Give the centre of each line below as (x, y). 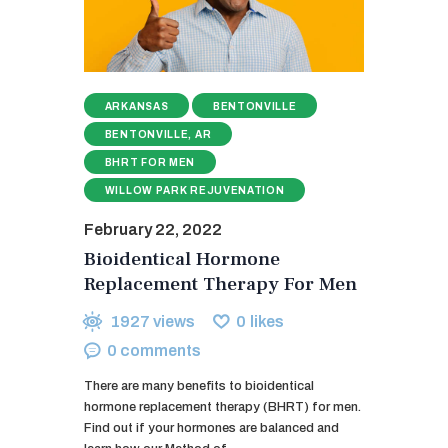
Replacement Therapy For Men (220, 284)
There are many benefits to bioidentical (199, 386)
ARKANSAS (136, 106)
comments (161, 351)
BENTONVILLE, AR (158, 134)
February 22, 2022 (153, 230)
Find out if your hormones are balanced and (211, 428)
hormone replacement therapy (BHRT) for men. (222, 407)
